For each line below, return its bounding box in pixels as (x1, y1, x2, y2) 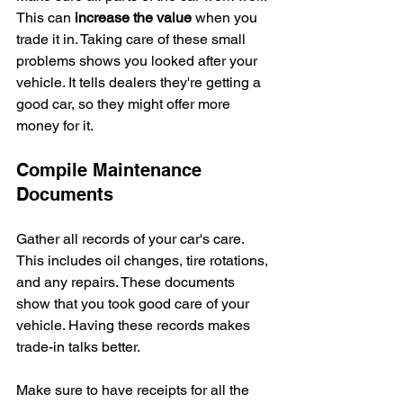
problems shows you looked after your (16, 51, 261, 69)
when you (192, 8, 261, 26)
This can (16, 8, 75, 26)
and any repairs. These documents (16, 273, 238, 291)
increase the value (75, 8, 192, 26)
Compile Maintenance (16, 158, 207, 181)
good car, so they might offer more (16, 94, 234, 112)
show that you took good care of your (16, 294, 253, 312)
